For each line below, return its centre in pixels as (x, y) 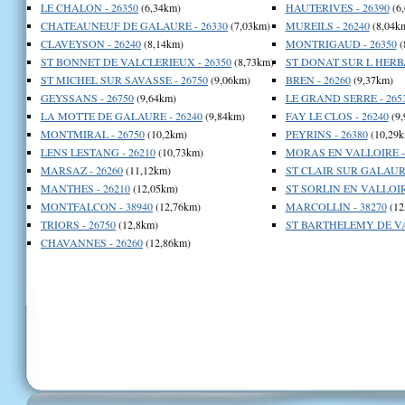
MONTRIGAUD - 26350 (341, 43)
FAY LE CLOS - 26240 (337, 115)
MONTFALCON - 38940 (97, 206)
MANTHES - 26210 (85, 188)
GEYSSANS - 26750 (87, 97)
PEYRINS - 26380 (326, 133)
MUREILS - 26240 (327, 25)
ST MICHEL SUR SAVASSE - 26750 (124, 79)
